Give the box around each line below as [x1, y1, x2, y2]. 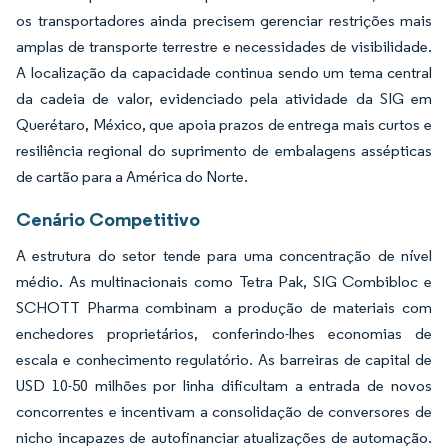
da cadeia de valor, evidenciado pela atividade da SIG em [16, 89, 432, 109]
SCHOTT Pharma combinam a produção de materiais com [16, 298, 432, 318]
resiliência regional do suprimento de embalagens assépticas [16, 141, 432, 161]
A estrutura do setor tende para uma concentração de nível [16, 246, 432, 266]
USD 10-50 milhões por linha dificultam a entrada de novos [16, 376, 432, 396]
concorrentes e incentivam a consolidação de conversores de [16, 402, 432, 422]
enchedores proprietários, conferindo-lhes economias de [16, 324, 432, 344]
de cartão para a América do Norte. [16, 167, 248, 187]
